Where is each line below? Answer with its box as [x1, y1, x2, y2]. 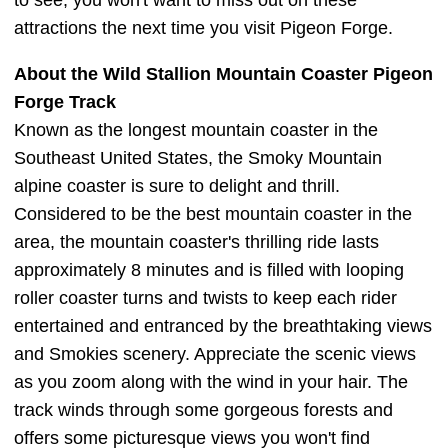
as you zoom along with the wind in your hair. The [14, 372, 408, 393]
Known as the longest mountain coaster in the [14, 120, 378, 141]
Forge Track [14, 92, 116, 113]
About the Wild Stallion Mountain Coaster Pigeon [14, 64, 433, 85]
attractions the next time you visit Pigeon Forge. [14, 18, 393, 39]
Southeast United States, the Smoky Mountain [14, 148, 382, 169]
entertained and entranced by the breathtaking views [14, 316, 432, 337]
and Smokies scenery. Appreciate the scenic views [14, 344, 416, 365]
